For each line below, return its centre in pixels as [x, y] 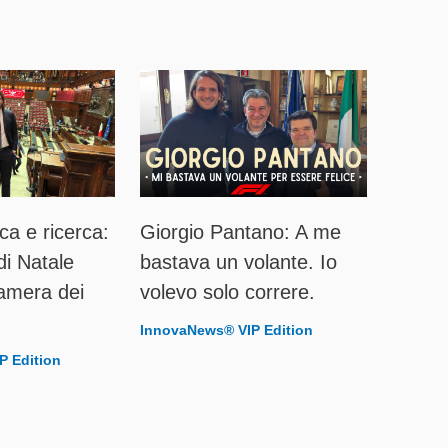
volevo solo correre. [227, 292]
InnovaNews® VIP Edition [226, 330]
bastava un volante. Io [238, 262]
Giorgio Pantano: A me [240, 232]
